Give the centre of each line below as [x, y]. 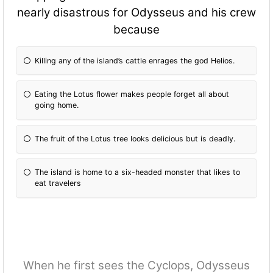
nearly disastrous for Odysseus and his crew [136, 13]
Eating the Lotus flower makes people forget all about [132, 94]
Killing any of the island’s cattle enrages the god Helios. [135, 60]
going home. [57, 105]
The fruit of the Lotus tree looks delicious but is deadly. [135, 139]
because [136, 30]
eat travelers [58, 183]
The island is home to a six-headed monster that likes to [138, 172]
